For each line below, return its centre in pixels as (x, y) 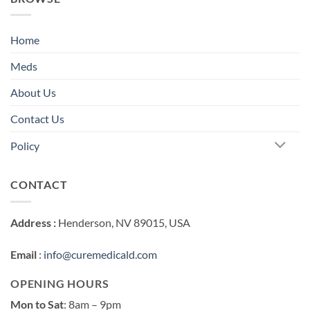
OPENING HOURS (60, 284)
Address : (33, 222)
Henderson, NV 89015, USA (123, 222)
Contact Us (37, 119)
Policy (25, 146)
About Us (33, 93)
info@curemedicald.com (100, 254)
